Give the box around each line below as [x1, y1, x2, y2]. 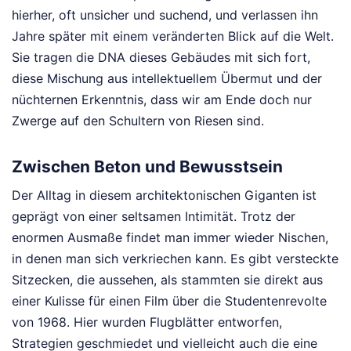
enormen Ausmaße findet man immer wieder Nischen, [12, 230, 328, 246]
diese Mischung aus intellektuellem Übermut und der [12, 70, 322, 86]
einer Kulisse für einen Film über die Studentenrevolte [12, 293, 327, 309]
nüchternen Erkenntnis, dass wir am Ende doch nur [12, 91, 312, 107]
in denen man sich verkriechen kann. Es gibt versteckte [12, 251, 338, 267]
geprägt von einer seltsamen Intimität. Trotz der [12, 208, 295, 225]
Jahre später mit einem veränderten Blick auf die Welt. [12, 27, 334, 44]
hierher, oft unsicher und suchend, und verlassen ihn [12, 6, 318, 23]
